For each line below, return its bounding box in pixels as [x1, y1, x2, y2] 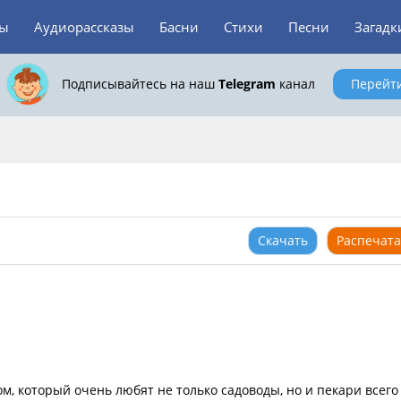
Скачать [258, 232, 308, 249]
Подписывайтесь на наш [61, 75, 218, 92]
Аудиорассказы [34, 18, 134, 36]
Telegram [218, 75, 276, 92]
